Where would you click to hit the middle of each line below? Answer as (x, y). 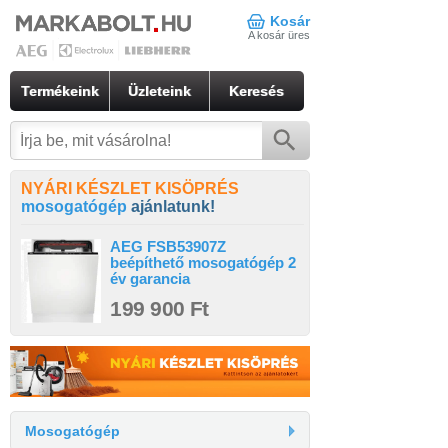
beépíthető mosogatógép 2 (203, 263)
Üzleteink (159, 91)
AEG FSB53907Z (168, 247)
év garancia (150, 279)
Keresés (257, 91)
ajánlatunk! (173, 206)
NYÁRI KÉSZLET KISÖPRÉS (130, 188)
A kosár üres (279, 35)
